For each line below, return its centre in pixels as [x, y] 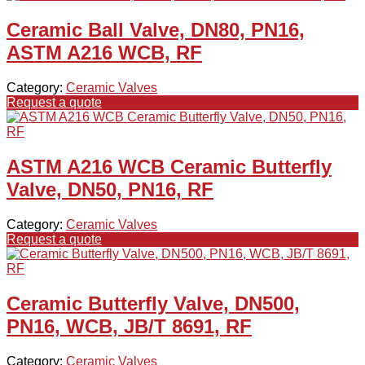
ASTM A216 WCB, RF [104, 53]
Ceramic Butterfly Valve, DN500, [153, 303]
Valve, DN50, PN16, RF [110, 190]
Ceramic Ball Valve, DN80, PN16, [156, 30]
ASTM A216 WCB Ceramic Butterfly [169, 167]
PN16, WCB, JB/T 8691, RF [129, 326]
